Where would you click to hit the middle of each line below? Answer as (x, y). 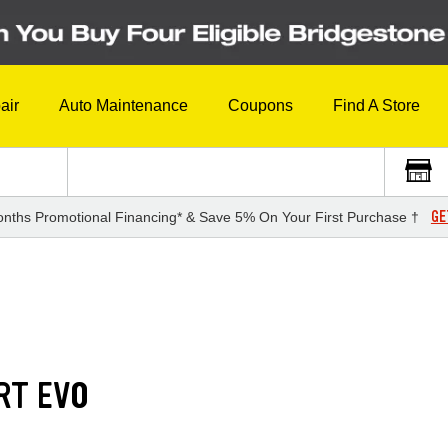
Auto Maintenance (123, 106)
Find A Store (376, 106)
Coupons (260, 106)
